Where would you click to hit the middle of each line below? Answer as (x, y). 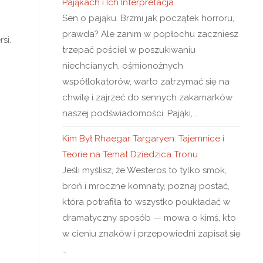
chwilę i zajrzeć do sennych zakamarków (147, 97)
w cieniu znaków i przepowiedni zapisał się (151, 234)
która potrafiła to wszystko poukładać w (146, 202)
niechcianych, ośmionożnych (123, 66)
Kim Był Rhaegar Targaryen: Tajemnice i (143, 139)
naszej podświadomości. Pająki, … (131, 113)
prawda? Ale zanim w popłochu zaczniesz (150, 34)
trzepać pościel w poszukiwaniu (129, 50)
